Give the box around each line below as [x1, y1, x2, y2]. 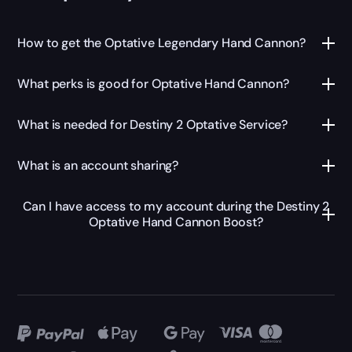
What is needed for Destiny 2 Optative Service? [17, 116, 288, 134]
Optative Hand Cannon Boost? [89, 214, 263, 231]
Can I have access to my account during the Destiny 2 [22, 198, 330, 215]
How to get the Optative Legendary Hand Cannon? [17, 35, 306, 52]
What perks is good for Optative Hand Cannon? [17, 75, 289, 93]
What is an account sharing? [17, 157, 179, 174]
